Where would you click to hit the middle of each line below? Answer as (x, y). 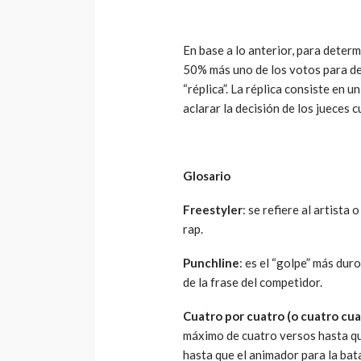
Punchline (211, 263)
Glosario (207, 176)
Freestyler (213, 210)
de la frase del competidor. (253, 282)
